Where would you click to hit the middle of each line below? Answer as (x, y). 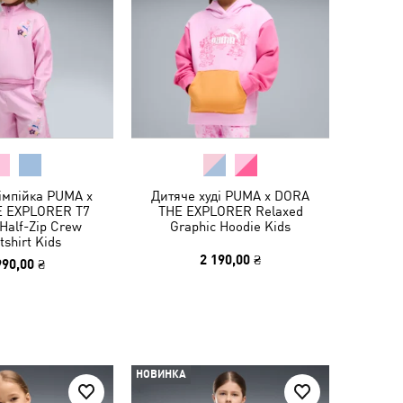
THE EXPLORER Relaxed (230, 211)
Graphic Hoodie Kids (230, 226)
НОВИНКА (161, 374)
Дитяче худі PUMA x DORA (230, 196)
